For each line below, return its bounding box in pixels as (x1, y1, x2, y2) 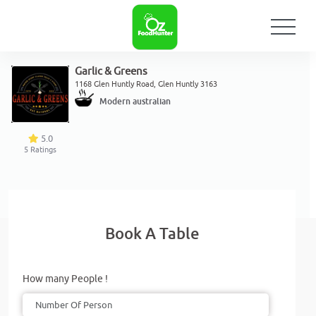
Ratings (30, 145, 57, 155)
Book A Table (104, 224, 200, 245)
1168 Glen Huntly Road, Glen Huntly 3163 (74, 79, 217, 89)
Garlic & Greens (74, 65, 147, 78)
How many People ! (23, 273, 108, 286)
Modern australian (99, 96, 171, 107)
